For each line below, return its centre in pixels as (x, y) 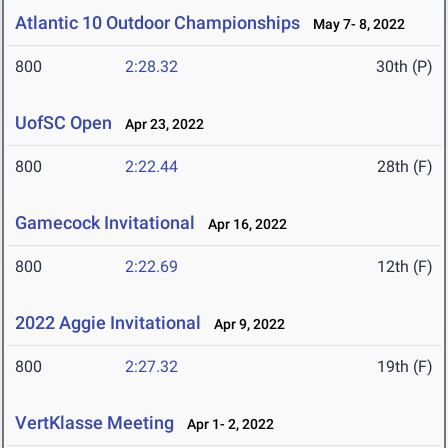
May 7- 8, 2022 (354, 24)
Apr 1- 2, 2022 (226, 424)
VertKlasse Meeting (94, 423)
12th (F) (405, 267)
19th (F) (405, 367)
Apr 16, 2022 (243, 224)
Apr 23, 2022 (160, 124)
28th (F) (405, 167)
